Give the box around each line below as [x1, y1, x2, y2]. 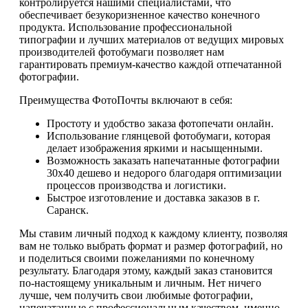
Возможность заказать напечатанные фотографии [47, 155, 280, 167]
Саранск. [47, 204, 89, 217]
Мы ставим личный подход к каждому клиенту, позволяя [19, 228, 287, 240]
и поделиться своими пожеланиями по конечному [19, 252, 254, 265]
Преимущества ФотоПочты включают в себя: [19, 94, 232, 107]
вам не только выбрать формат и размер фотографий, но [19, 240, 283, 252]
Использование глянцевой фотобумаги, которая [47, 130, 270, 142]
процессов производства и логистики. [47, 179, 226, 192]
